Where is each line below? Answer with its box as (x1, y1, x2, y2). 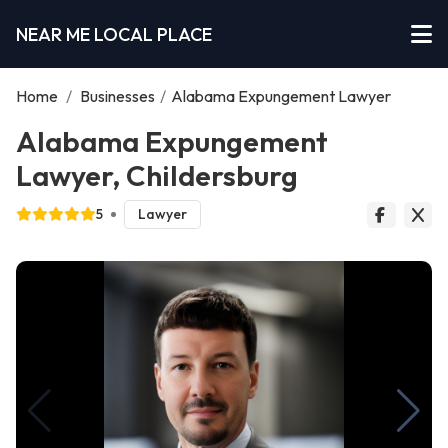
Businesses (80, 86, 155, 106)
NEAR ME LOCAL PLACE (16, 22, 212, 46)
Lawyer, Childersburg (16, 157, 298, 193)
